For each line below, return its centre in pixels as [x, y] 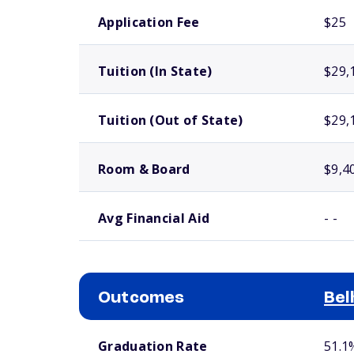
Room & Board [144, 169]
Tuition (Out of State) [171, 120]
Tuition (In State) [155, 71]
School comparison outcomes [134, 326]
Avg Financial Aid [154, 218]
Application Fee [149, 22]
